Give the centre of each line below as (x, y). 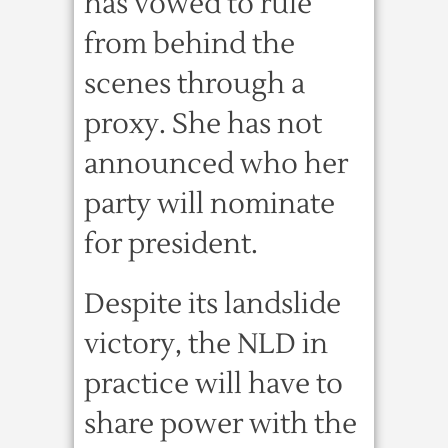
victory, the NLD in (206, 344)
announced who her (216, 164)
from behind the (189, 44)
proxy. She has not (203, 124)
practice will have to (213, 384)
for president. (171, 244)
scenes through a (194, 84)
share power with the (220, 424)
